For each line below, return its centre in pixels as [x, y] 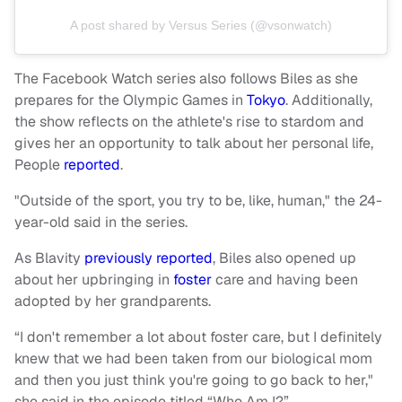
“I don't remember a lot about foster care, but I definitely [198, 336]
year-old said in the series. [103, 222]
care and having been [287, 279]
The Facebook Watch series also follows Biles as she [186, 78]
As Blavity [49, 258]
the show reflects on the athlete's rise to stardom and [189, 121]
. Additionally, [329, 100]
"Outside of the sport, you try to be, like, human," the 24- [198, 200]
